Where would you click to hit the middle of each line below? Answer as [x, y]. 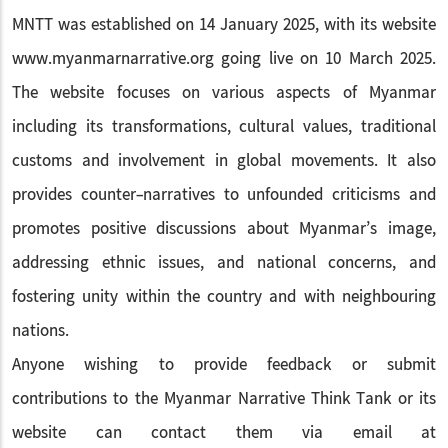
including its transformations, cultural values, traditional [224, 127]
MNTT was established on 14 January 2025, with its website [224, 25]
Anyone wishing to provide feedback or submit [224, 365]
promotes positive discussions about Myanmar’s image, [224, 229]
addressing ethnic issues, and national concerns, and [224, 263]
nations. [40, 331]
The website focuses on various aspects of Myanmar [224, 93]
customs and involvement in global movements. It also [224, 161]
